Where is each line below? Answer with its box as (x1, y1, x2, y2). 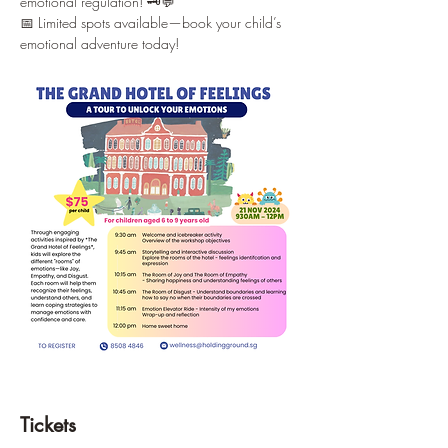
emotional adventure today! (20, 34, 179, 53)
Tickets (20, 412, 76, 438)
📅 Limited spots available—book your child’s (20, 13, 285, 32)
